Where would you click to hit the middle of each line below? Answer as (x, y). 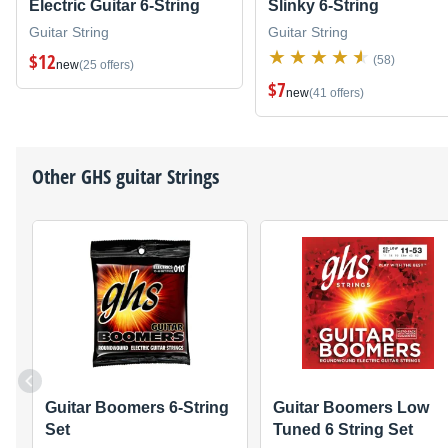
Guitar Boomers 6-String (137, 407)
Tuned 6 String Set (343, 429)
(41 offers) (336, 92)
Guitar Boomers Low (351, 407)
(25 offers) (106, 64)
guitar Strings (165, 176)
